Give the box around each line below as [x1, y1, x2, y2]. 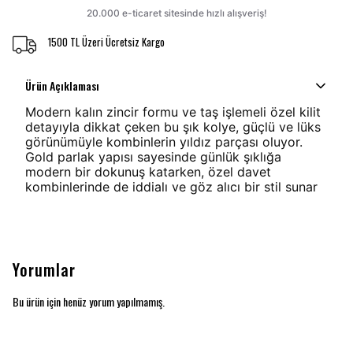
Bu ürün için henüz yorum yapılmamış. [13, 293, 165, 310]
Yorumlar [13, 258, 76, 281]
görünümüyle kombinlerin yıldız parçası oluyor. [25, 134, 303, 150]
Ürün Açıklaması [25, 77, 99, 94]
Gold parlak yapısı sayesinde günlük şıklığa [25, 149, 281, 165]
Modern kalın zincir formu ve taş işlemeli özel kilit [25, 104, 321, 120]
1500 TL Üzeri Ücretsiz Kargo [47, 33, 165, 50]
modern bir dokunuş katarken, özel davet [25, 164, 271, 180]
